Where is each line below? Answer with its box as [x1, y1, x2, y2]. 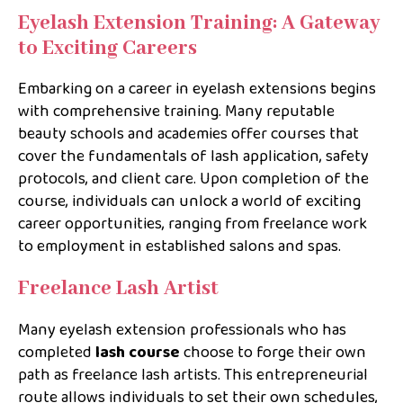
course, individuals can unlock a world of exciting [18, 189, 361, 215]
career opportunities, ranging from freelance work [18, 211, 367, 237]
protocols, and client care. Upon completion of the [18, 166, 369, 193]
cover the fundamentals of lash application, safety [18, 144, 369, 170]
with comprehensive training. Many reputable [18, 99, 335, 125]
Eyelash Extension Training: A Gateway [18, 10, 380, 36]
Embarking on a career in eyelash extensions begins [18, 76, 376, 103]
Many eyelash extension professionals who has [18, 318, 346, 344]
